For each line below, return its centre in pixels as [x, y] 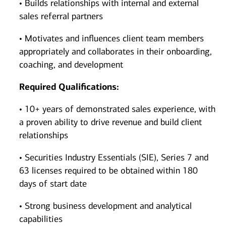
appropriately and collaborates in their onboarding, [116, 52]
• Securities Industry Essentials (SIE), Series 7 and [114, 158]
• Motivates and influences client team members [111, 39]
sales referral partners [61, 16]
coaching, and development [71, 65]
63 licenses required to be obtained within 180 [108, 171]
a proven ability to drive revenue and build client [110, 122]
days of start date [53, 184]
